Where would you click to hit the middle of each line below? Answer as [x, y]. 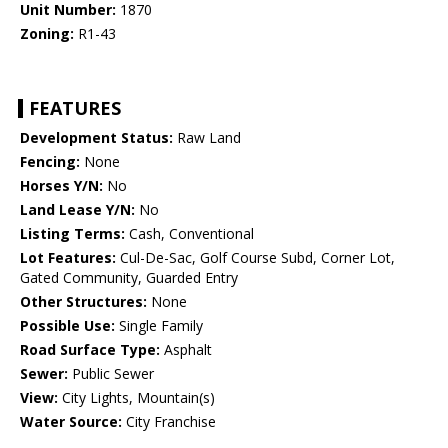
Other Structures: [83, 302]
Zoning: [47, 34]
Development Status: [96, 138]
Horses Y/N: [61, 186]
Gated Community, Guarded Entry [129, 278]
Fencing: [50, 162]
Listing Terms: [72, 234]
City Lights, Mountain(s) [136, 398]
